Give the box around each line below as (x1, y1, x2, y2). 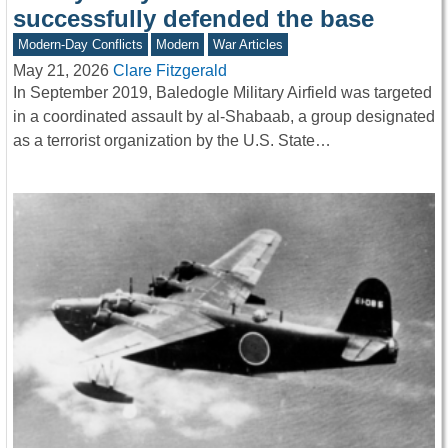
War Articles (212, 36, 283, 52)
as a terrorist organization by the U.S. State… (13, 131, 331, 149)
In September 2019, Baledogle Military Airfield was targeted (13, 83, 432, 101)
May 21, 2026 (13, 61, 109, 79)
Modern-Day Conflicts (17, 36, 143, 52)
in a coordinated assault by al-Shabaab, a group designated (13, 107, 435, 125)
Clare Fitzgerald (113, 61, 227, 79)
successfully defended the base (13, 4, 374, 32)
